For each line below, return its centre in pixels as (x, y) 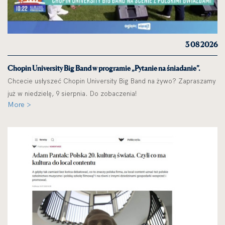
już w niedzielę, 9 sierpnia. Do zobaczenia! (72, 93)
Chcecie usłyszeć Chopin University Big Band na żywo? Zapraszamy (112, 81)
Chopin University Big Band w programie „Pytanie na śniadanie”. (104, 68)
